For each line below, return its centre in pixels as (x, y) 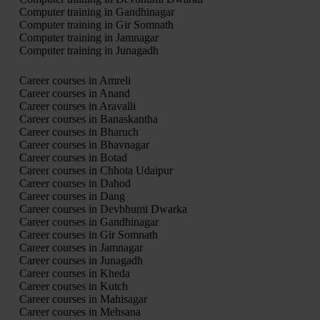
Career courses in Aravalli (77, 106)
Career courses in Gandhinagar (89, 221)
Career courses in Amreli (75, 80)
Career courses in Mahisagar (83, 299)
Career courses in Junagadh (81, 260)
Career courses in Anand (74, 93)
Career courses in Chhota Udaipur (96, 170)
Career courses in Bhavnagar (84, 144)
